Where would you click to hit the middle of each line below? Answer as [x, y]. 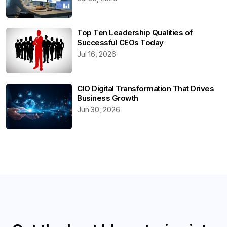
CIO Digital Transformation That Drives [145, 88]
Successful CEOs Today [120, 42]
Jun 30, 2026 [99, 109]
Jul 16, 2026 [97, 54]
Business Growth [108, 98]
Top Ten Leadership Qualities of [135, 32]
